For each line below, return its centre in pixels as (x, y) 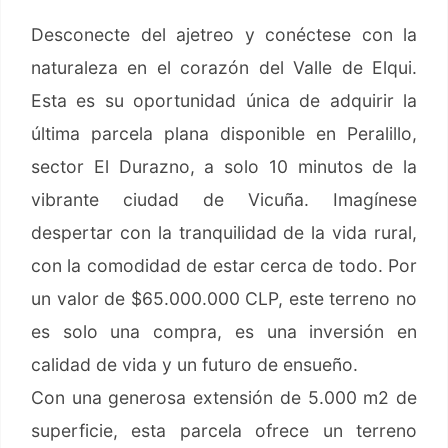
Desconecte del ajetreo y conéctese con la (224, 35)
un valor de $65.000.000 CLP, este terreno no (224, 299)
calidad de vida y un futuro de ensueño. (194, 365)
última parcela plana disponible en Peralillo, (224, 134)
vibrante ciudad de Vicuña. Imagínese (224, 200)
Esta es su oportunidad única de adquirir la (224, 101)
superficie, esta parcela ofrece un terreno (224, 431)
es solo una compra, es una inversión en (224, 332)
